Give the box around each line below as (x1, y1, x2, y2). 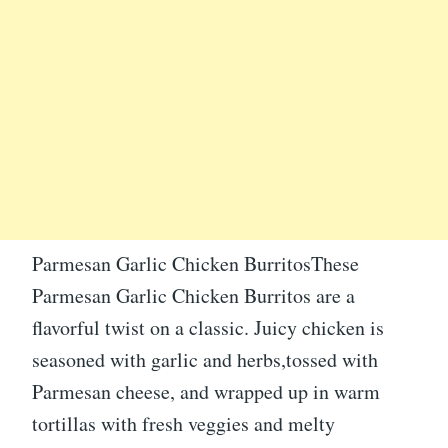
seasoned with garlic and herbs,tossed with (32, 346, 378, 374)
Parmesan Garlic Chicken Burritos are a (32, 282, 355, 310)
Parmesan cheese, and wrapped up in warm (32, 378, 380, 406)
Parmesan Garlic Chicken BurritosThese (32, 250, 359, 278)
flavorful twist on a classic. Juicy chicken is (32, 314, 384, 342)
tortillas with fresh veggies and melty (32, 410, 335, 438)
